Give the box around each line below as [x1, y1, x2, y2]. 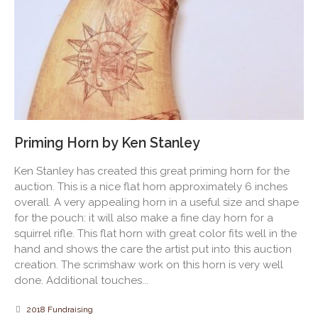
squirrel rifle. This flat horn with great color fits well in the [14, 227, 297, 241]
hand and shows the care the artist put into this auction [14, 243, 292, 256]
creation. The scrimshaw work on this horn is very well [14, 258, 283, 272]
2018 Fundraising [26, 305, 93, 315]
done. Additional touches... [14, 274, 148, 287]
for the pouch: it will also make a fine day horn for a [14, 212, 273, 225]
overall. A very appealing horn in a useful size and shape [14, 196, 299, 209]
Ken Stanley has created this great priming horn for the [14, 165, 290, 178]
